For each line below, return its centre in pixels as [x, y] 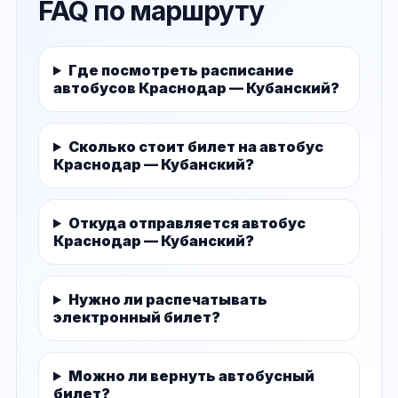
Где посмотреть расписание [181, 70]
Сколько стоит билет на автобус [195, 146]
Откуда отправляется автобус [187, 223]
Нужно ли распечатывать [167, 299]
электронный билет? [137, 317]
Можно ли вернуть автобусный [191, 375]
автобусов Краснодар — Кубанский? [196, 88]
